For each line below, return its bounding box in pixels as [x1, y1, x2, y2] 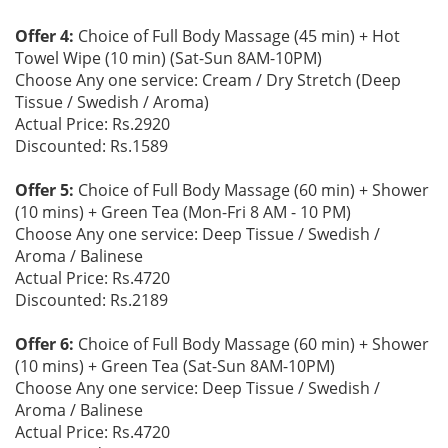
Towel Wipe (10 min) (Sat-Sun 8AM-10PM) [15, 47, 322, 69]
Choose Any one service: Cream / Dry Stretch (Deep [15, 69, 401, 91]
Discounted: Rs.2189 [15, 289, 168, 311]
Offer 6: [15, 333, 74, 355]
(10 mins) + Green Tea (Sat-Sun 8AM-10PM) [15, 355, 335, 377]
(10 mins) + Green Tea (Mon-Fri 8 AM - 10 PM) [15, 201, 351, 223]
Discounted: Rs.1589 [15, 135, 168, 157]
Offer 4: [15, 25, 74, 47]
